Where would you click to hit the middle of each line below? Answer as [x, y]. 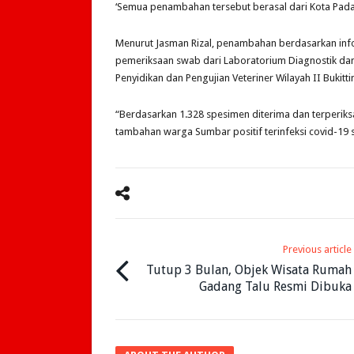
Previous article [318, 250]
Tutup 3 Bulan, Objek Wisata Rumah [249, 270]
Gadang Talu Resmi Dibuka [276, 287]
